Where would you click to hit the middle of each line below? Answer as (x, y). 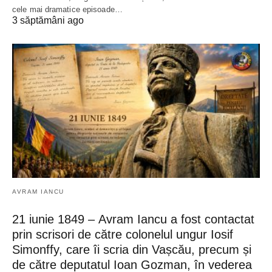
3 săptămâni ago (48, 20)
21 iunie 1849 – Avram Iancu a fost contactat (133, 219)
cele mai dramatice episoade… (67, 9)
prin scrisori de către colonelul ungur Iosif (123, 235)
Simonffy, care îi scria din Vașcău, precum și (132, 250)
